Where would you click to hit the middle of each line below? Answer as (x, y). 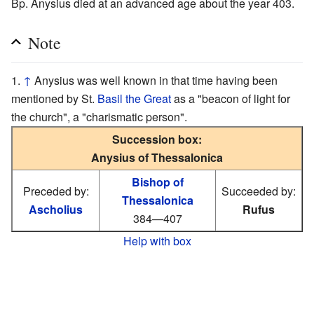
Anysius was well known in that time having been (156, 80)
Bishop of (157, 182)
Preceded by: (56, 191)
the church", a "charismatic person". (99, 116)
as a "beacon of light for (231, 98)
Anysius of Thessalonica (157, 157)
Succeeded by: (259, 191)
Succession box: (157, 139)
